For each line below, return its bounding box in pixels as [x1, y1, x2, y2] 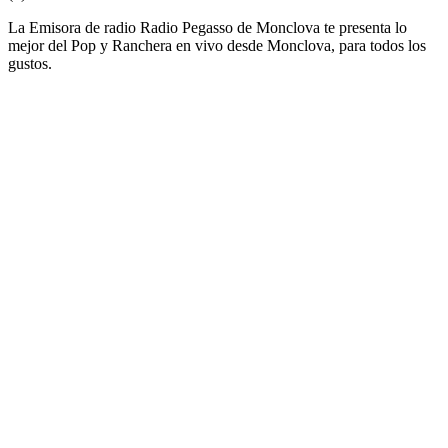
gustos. [8, 54, 52, 72]
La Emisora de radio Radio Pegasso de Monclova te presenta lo [8, 18, 407, 36]
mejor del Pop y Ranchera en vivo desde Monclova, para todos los [8, 36, 426, 54]
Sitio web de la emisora [8, 88, 155, 106]
